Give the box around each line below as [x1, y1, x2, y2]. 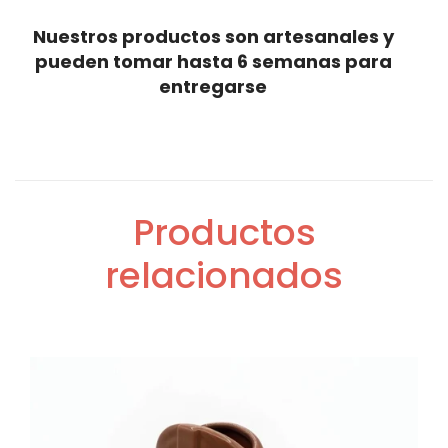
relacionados [105, 250, 343, 301]
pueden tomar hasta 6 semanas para [34, 49, 392, 74]
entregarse [159, 74, 267, 99]
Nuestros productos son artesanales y [32, 24, 394, 49]
